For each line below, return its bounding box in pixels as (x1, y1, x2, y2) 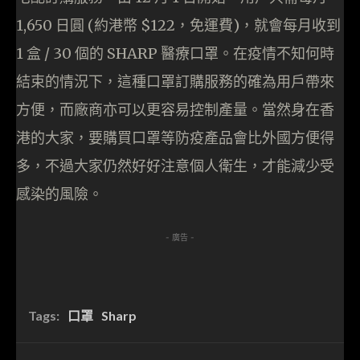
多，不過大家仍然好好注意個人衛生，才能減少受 (16, 157, 334, 176)
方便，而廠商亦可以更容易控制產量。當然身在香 (16, 100, 334, 120)
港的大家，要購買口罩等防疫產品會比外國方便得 (16, 129, 334, 148)
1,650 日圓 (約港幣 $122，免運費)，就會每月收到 (16, 16, 341, 35)
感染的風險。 (16, 185, 103, 204)
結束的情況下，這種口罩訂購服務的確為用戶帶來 (16, 72, 334, 92)
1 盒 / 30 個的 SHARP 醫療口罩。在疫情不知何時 (16, 44, 334, 63)
